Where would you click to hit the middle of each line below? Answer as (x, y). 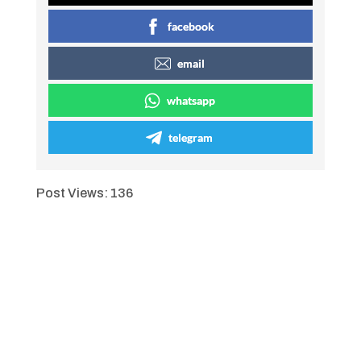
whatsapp (191, 101)
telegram (191, 138)
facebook (191, 27)
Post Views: (72, 193)
